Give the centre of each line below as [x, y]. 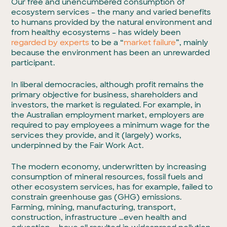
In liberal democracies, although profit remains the [108, 84]
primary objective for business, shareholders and [105, 94]
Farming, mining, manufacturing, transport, [94, 207]
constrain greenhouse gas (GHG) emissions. [97, 197]
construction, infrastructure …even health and [99, 217]
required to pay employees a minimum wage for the [111, 125]
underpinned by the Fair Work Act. [78, 145]
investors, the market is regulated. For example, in [106, 105]
